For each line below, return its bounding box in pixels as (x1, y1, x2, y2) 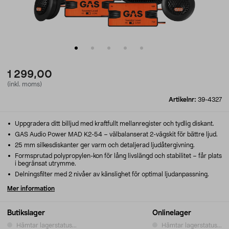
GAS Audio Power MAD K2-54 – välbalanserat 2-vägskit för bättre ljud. (13, 131, 218, 138)
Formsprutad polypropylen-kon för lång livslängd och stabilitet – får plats (13, 153, 222, 159)
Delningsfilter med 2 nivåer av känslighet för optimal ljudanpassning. (13, 171, 209, 177)
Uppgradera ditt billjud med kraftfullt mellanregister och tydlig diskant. (13, 121, 214, 127)
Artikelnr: (169, 97, 198, 103)
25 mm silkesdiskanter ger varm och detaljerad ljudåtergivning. (13, 142, 195, 148)
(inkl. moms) (7, 81, 42, 87)
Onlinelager (152, 210, 191, 217)
